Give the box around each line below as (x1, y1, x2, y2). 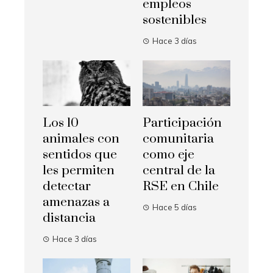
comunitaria (143, 131, 214, 147)
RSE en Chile (143, 179, 219, 195)
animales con (43, 131, 119, 147)
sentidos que (43, 147, 117, 163)
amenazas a (43, 194, 110, 211)
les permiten (43, 163, 115, 179)
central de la (143, 163, 215, 179)
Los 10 (43, 115, 79, 132)
